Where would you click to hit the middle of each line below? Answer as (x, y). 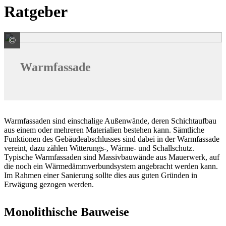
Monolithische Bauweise (67, 212)
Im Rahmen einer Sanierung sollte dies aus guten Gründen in (101, 175)
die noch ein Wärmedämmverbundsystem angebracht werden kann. (111, 166)
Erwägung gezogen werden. (49, 184)
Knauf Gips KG (60, 40)
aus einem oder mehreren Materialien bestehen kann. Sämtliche (104, 130)
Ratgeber (36, 12)
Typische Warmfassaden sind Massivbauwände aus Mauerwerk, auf (112, 157)
